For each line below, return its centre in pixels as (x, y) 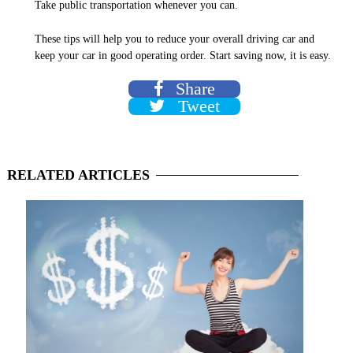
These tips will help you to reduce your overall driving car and (175, 39)
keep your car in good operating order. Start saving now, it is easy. (183, 55)
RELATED (41, 175)
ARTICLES (112, 175)
